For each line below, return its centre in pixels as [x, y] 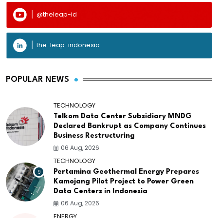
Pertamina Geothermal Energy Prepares [126, 172]
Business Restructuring [94, 136]
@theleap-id [57, 15]
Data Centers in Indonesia [100, 192]
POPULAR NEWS [37, 80]
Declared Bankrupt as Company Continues [130, 127]
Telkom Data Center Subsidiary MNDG [123, 117]
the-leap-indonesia [68, 45]
